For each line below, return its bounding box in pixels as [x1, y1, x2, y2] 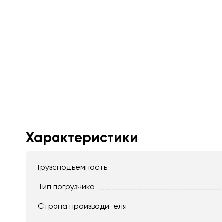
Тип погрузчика [38, 181, 95, 191]
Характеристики [26, 129, 138, 146]
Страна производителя [38, 201, 127, 211]
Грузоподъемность [38, 162, 107, 172]
